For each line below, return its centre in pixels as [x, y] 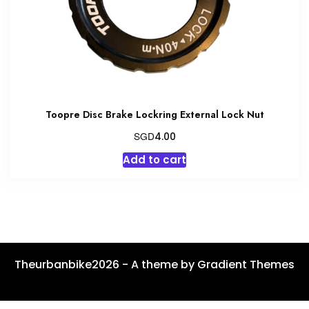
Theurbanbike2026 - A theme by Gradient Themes [154, 264]
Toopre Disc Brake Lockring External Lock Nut [154, 114]
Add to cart [154, 159]
